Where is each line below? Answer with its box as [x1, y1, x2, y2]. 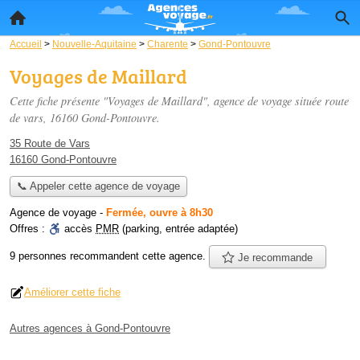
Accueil [10, 39, 42, 49]
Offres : [10, 223, 48, 235]
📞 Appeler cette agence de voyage [16, 180, 180, 193]
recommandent [70, 250, 139, 262]
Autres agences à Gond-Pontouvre [10, 321, 170, 334]
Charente [147, 39, 188, 49]
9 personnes [10, 250, 70, 262]
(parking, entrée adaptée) [119, 223, 238, 235]
